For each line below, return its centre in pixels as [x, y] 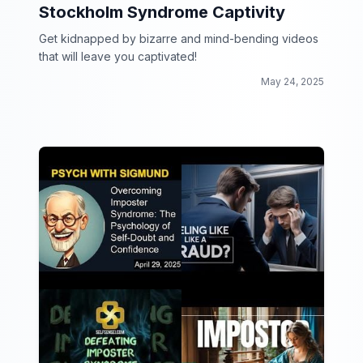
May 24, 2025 [293, 81]
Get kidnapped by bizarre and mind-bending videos [179, 38]
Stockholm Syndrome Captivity [162, 12]
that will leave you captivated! [118, 56]
